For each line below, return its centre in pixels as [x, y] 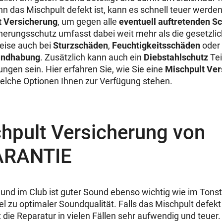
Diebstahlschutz [176, 57]
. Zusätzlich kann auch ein [92, 57]
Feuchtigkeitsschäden [156, 45]
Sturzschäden [81, 45]
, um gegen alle [88, 21]
